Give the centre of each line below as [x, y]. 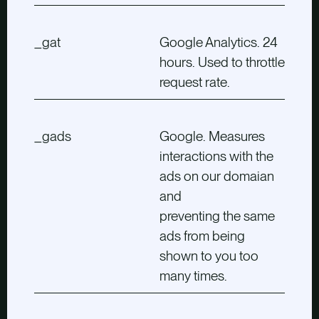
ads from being [202, 236]
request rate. [195, 82]
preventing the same [217, 216]
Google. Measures [212, 136]
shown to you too [209, 256]
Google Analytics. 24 [219, 42]
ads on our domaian [217, 176]
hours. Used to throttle [222, 62]
